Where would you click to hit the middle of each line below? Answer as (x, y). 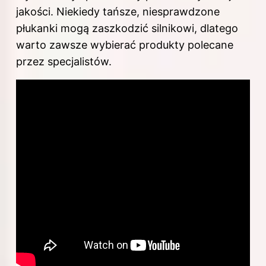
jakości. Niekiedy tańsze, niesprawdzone (118, 11)
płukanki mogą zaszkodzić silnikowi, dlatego (127, 28)
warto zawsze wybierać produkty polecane (125, 45)
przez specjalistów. (64, 61)
